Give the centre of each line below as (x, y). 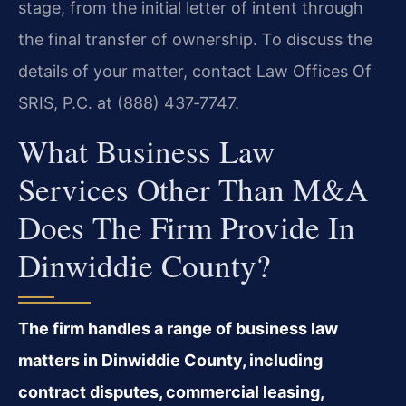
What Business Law (146, 150)
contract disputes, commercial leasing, (171, 391)
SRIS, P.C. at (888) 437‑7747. (129, 103)
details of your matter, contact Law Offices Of (195, 72)
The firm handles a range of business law (178, 328)
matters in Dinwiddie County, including (170, 360)
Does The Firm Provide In (187, 227)
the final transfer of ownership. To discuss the (195, 40)
